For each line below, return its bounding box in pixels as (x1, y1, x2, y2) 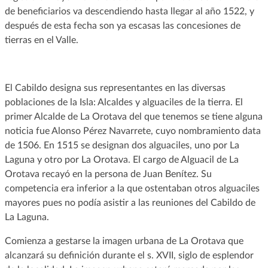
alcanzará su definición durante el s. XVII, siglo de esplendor (4, 250, 254, 260)
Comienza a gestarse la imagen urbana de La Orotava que (4, 236, 243, 246)
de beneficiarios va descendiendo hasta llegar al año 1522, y (4, 6, 254, 16)
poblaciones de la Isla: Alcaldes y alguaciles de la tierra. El (4, 97, 243, 107)
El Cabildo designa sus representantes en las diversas (4, 83, 226, 93)
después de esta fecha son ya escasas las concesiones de (4, 20, 240, 31)
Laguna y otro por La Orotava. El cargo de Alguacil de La (4, 154, 239, 165)
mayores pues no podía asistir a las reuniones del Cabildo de (4, 197, 255, 208)
